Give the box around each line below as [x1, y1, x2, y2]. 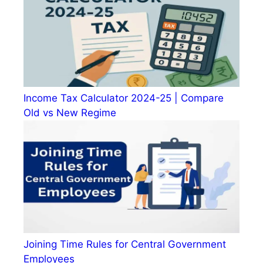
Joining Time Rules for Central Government [23, 238, 226, 251]
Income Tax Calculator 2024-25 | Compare [23, 92, 224, 104]
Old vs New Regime [23, 106, 116, 119]
